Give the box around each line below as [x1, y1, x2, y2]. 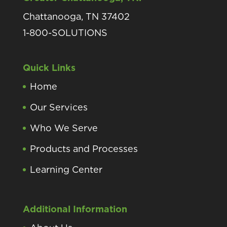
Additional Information [22, 204, 127, 215]
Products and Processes [29, 143, 138, 155]
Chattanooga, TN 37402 [22, 11, 130, 22]
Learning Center [29, 164, 102, 175]
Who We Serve [29, 123, 98, 134]
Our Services [29, 102, 88, 113]
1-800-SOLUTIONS [22, 27, 107, 39]
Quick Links [22, 62, 75, 73]
